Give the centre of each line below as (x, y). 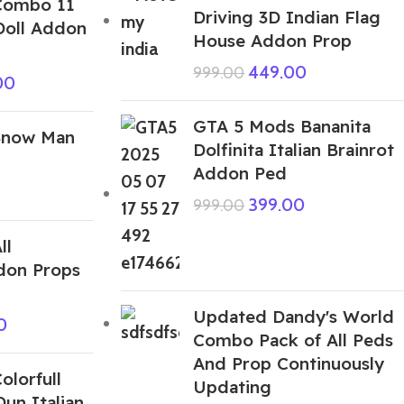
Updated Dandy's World (294, 316)
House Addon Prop (273, 40)
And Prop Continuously (289, 363)
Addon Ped (240, 173)
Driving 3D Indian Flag (287, 17)
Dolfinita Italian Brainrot (294, 149)
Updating (233, 386)
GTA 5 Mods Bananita (282, 126)
